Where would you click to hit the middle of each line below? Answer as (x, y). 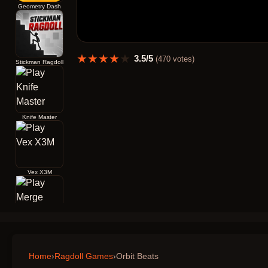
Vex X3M (39, 172)
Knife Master (39, 117)
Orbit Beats (137, 256)
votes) (182, 59)
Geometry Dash (39, 7)
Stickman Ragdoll (39, 62)
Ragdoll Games (84, 256)
